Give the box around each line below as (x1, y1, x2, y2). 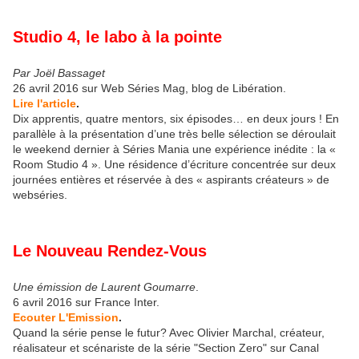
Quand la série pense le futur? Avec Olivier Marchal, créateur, (13, 325, 325, 339)
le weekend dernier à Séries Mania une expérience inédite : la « (13, 143, 336, 156)
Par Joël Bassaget (13, 67, 105, 80)
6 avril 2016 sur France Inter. (13, 295, 159, 309)
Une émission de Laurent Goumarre (13, 280, 196, 293)
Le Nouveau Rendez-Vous (13, 241, 207, 260)
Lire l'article (13, 97, 76, 111)
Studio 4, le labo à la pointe (13, 28, 222, 46)
